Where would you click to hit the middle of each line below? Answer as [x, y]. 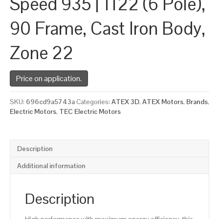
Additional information [51, 166]
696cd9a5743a [50, 102]
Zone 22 [42, 53]
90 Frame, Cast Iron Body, [108, 29]
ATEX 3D [125, 102]
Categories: [94, 102]
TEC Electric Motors [90, 112]
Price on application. [49, 79]
